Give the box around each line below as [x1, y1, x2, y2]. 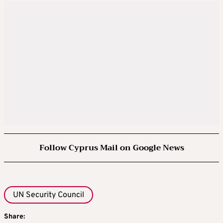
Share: [4, 212, 25, 221]
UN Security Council [13, 190, 84, 201]
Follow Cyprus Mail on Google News [39, 141, 184, 155]
